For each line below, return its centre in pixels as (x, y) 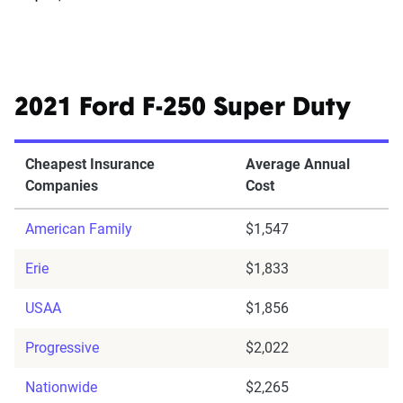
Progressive (62, 348)
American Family (79, 229)
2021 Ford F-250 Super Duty (183, 109)
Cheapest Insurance (90, 165)
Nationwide (61, 388)
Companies (62, 186)
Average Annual (298, 165)
